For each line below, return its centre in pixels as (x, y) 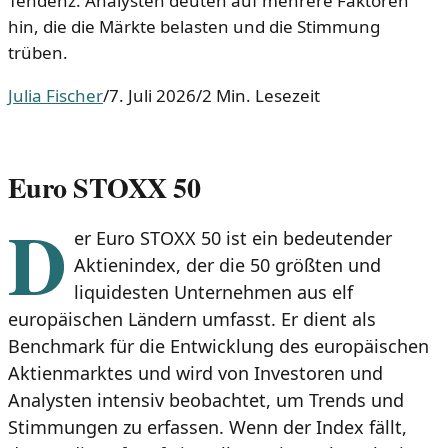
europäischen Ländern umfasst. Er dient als (192, 318)
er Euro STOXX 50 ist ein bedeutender (232, 237)
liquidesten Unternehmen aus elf (213, 291)
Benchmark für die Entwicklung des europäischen (218, 345)
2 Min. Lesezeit (261, 96)
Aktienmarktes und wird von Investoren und (195, 372)
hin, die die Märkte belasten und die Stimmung (194, 27)
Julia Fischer (55, 96)
